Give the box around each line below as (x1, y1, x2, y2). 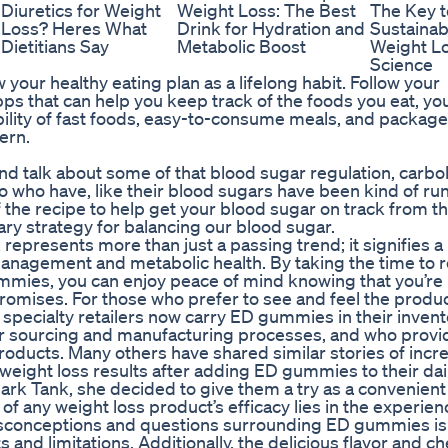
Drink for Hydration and (177, 17, 365, 40)
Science (370, 53, 433, 76)
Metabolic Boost (177, 35, 306, 58)
